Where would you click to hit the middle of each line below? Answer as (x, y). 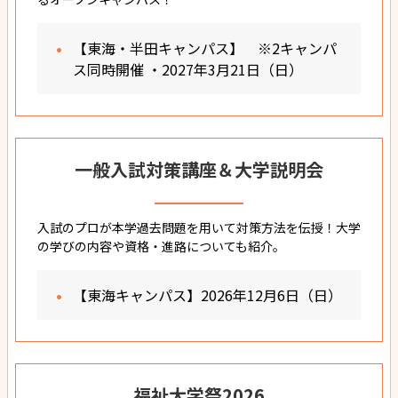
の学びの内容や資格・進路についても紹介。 (161, 246)
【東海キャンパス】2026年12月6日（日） (207, 295)
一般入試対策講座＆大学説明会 (199, 169)
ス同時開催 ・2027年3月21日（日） (188, 69)
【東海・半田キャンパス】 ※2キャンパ (205, 48)
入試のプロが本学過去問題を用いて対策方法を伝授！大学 (199, 227)
